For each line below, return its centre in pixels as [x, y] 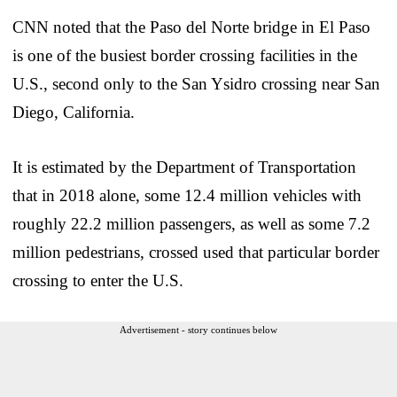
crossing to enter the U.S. [98, 280]
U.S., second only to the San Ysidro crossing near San [196, 83]
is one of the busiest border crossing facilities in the [185, 55]
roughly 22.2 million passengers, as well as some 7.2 [191, 223]
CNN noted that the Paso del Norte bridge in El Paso [191, 27]
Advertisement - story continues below [198, 329]
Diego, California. [74, 112]
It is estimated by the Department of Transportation [184, 167]
